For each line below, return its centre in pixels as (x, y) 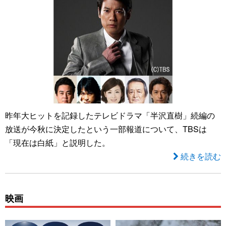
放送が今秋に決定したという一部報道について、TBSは (106, 129)
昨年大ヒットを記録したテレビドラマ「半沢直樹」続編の (110, 115)
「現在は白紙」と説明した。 (58, 142)
